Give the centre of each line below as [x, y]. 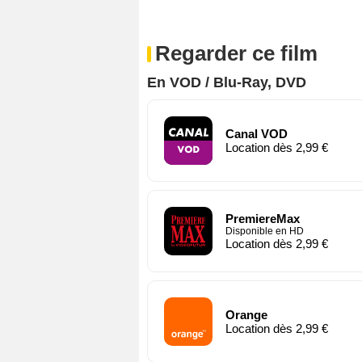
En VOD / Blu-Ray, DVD [227, 82]
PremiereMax [263, 218]
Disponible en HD [265, 231]
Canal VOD [257, 133]
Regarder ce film [236, 53]
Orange [246, 314]
